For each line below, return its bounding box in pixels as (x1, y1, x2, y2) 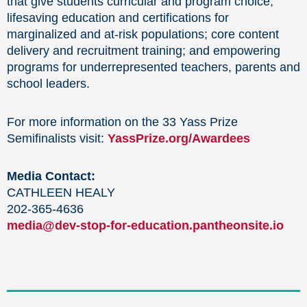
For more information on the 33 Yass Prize (7, 114, 238, 129)
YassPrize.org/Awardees (108, 131, 250, 145)
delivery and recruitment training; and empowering (7, 44, 280, 58)
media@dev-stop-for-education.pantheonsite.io (7, 219, 284, 233)
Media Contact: (7, 169, 95, 184)
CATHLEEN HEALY (7, 186, 115, 200)
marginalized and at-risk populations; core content (7, 27, 279, 42)
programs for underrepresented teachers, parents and (7, 60, 300, 75)
